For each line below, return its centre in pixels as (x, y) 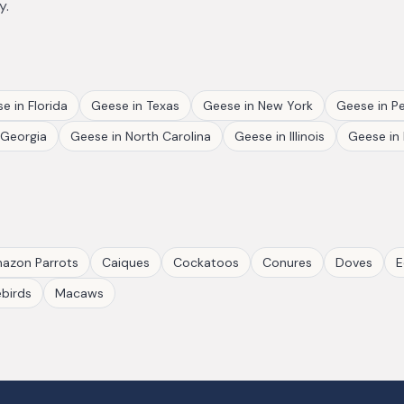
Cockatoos (206, 262)
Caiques (126, 262)
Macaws (79, 293)
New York (285, 106)
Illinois (307, 136)
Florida (48, 106)
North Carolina (168, 136)
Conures (287, 262)
